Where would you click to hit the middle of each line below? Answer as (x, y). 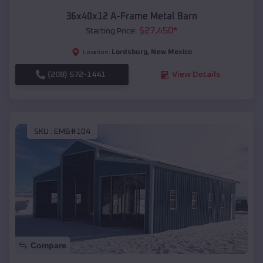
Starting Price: (111, 31)
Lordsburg (129, 53)
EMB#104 (72, 131)
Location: (96, 53)
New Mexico (171, 53)
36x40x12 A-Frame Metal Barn (131, 17)
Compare (48, 246)
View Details (196, 75)
